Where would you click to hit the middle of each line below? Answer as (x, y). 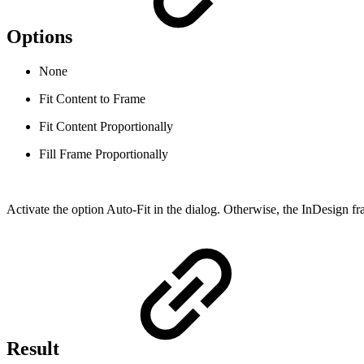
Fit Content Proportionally (106, 126)
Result (35, 348)
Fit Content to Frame (92, 98)
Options (42, 37)
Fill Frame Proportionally (104, 154)
